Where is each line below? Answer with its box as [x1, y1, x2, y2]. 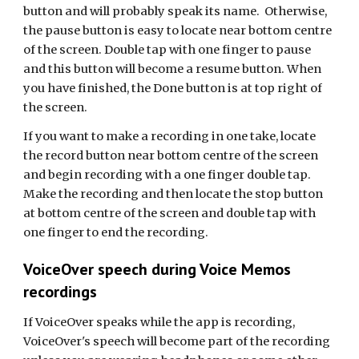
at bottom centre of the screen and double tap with [23, 206, 317, 220]
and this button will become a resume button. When [23, 62, 322, 76]
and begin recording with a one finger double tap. [23, 167, 314, 182]
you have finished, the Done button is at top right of [23, 81, 323, 95]
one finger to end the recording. [23, 225, 209, 240]
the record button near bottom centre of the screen [23, 148, 319, 163]
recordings [23, 281, 98, 302]
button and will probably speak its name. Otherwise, [23, 4, 328, 18]
